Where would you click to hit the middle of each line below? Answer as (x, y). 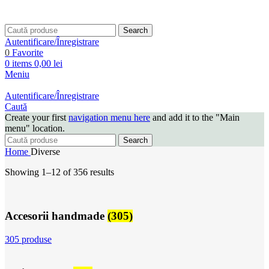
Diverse (45, 152)
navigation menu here (109, 118)
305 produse (28, 239)
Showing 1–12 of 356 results (59, 172)
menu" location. (35, 128)
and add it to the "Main (195, 118)
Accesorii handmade (56, 216)
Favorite (28, 53)
